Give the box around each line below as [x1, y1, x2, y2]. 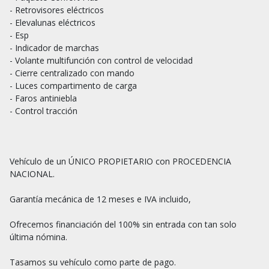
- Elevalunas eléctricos [10, 16, 95, 28]
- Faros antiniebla [10, 92, 77, 104]
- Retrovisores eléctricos [10, 4, 106, 16]
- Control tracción [10, 104, 77, 116]
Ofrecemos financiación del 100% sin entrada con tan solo [10, 218, 237, 230]
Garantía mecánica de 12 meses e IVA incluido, [10, 193, 191, 205]
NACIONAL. [10, 168, 55, 180]
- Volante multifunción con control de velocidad [10, 54, 193, 66]
